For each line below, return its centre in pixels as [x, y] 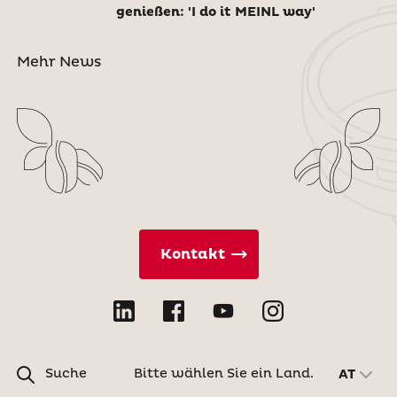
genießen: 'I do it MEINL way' [215, 12]
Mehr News [58, 62]
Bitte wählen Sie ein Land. [224, 374]
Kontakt [192, 254]
